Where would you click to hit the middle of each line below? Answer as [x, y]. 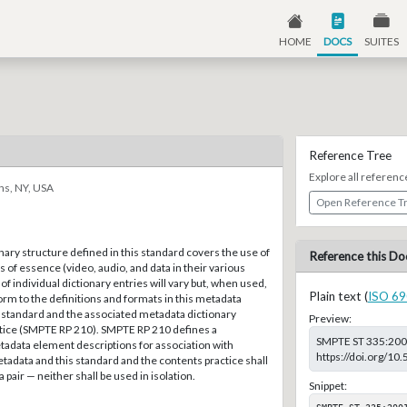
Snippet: [328, 385]
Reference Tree [350, 156]
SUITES [381, 41]
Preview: [330, 319]
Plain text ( [338, 297]
